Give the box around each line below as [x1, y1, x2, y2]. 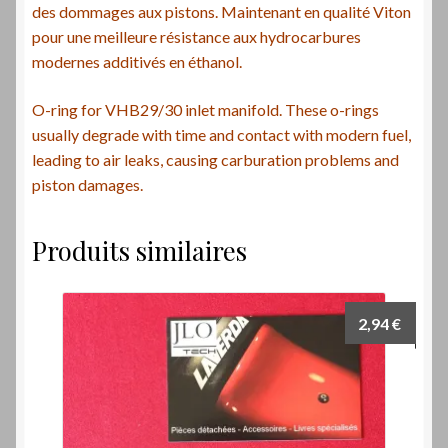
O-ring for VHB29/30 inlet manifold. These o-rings [32, 99, 379, 119]
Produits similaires [32, 233, 247, 268]
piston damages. [32, 174, 143, 194]
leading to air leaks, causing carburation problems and [32, 149, 399, 169]
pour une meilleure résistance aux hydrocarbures [32, 27, 361, 47]
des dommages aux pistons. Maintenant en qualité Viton [32, 2, 411, 22]
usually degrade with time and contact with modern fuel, [32, 124, 411, 144]
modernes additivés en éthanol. [32, 52, 242, 72]
